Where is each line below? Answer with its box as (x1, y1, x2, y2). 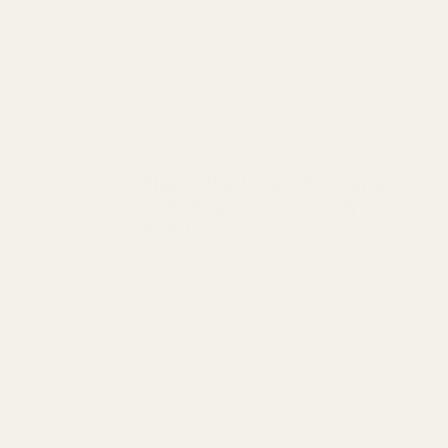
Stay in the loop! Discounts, (140, 168, 390, 198)
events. (140, 214, 207, 244)
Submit (366, 285, 423, 307)
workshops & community (140, 191, 359, 221)
